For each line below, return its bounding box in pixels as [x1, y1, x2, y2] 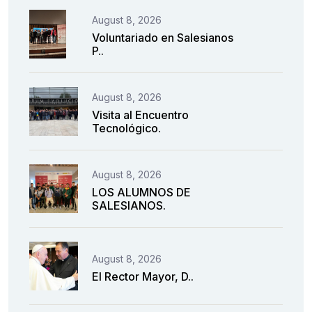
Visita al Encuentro [92, 108, 189, 122]
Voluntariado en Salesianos [92, 31, 233, 45]
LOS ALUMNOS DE [92, 185, 191, 199]
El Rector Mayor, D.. [92, 269, 194, 283]
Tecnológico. [92, 121, 161, 135]
